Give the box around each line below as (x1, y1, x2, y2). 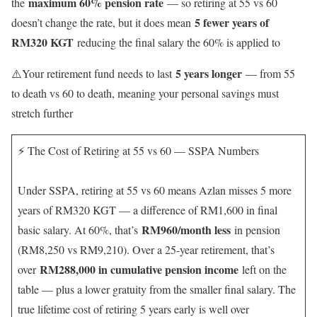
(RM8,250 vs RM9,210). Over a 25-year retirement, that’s (18, 242, 275, 258)
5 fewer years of (195, 14, 269, 31)
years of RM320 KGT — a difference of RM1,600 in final (18, 202, 277, 218)
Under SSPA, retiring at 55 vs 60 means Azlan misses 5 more (18, 183, 292, 198)
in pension (231, 222, 280, 238)
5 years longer (175, 65, 242, 82)
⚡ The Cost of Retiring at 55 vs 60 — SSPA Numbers (18, 143, 259, 158)
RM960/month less (142, 221, 231, 238)
